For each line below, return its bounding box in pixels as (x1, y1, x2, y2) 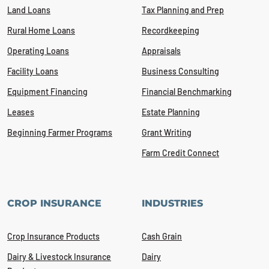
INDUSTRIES (142, 198, 203, 209)
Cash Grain (142, 231, 182, 241)
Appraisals (142, 46, 181, 56)
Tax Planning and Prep (142, 5, 224, 15)
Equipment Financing (7, 86, 88, 97)
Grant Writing (142, 127, 192, 138)
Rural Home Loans (7, 25, 75, 35)
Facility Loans (7, 66, 58, 76)
